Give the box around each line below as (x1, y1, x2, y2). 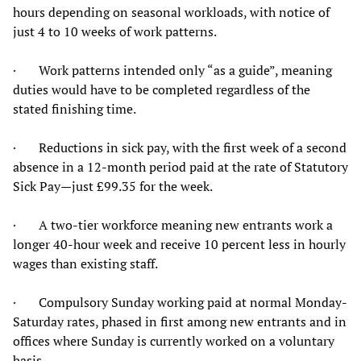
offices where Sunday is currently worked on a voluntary (13, 331, 334, 350)
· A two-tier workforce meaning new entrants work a (13, 215, 333, 234)
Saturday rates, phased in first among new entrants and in (13, 312, 346, 330)
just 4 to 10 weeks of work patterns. (13, 22, 217, 40)
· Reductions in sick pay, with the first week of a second (13, 138, 346, 156)
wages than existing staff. (13, 254, 158, 272)
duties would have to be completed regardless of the (13, 80, 310, 98)
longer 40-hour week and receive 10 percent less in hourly (13, 234, 346, 253)
